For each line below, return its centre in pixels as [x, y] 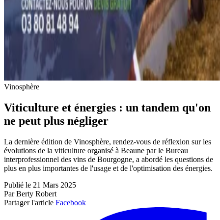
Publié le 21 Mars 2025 [40, 185]
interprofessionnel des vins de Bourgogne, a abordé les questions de [109, 160]
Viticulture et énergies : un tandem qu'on [107, 108]
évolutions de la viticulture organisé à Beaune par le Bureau [96, 151]
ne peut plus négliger [56, 121]
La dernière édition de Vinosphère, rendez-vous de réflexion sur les [108, 142]
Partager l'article [29, 203]
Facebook [71, 203]
